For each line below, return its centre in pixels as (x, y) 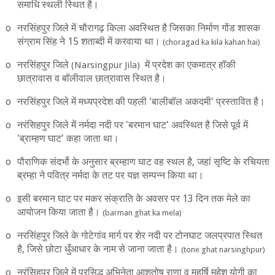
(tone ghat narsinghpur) (223, 250)
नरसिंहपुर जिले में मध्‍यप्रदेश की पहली (83, 102)
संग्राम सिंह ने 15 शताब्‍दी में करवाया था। (90, 41)
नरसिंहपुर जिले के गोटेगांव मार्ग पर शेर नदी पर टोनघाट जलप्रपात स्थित (139, 235)
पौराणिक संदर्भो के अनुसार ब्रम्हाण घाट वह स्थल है (104, 162)
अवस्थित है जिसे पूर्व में (208, 125)
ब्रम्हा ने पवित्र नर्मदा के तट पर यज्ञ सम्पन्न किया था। (110, 175)
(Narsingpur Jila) (105, 65)
